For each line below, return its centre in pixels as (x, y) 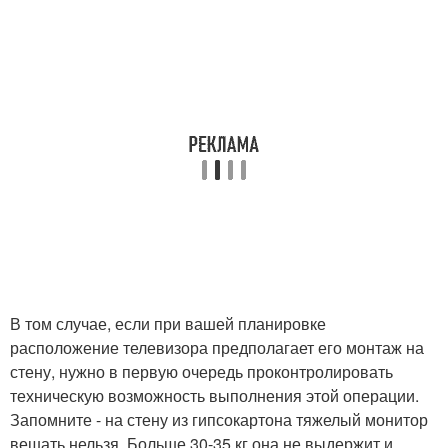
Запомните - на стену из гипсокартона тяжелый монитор (219, 419)
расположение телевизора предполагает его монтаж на (217, 347)
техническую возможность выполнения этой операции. (214, 395)
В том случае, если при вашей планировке (168, 323)
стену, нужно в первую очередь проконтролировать (201, 371)
